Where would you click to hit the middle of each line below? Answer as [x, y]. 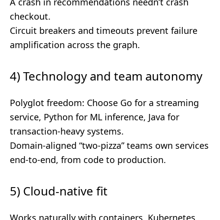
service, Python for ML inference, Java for [95, 117]
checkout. [30, 16]
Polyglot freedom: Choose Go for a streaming [104, 103]
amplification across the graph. [75, 45]
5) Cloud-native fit [59, 191]
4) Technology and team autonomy [106, 76]
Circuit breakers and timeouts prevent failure [104, 30]
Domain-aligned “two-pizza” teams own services [109, 145]
